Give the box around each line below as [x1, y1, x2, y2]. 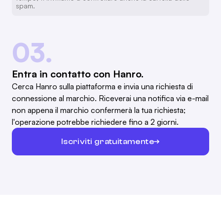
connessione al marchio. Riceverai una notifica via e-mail [12, 93, 209, 104]
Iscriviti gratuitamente [61, 137, 154, 146]
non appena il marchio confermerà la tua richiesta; [12, 105, 185, 115]
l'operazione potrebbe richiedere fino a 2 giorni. [12, 117, 179, 127]
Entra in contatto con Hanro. [12, 68, 144, 80]
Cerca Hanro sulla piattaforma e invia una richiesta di [12, 81, 193, 92]
